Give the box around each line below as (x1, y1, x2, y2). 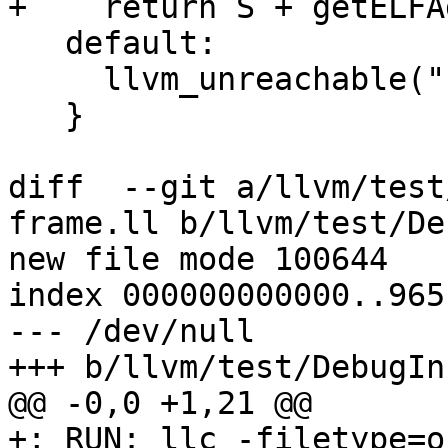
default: (8, 25, 65, 62)
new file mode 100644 (8, 241, 388, 278)
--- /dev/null (8, 313, 255, 350)
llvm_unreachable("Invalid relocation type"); (8, 61, 103, 98)
